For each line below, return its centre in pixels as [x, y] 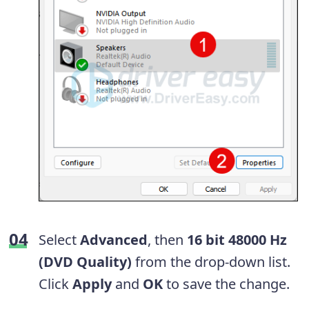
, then [167, 239]
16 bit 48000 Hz [237, 239]
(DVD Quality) [85, 261]
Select [59, 239]
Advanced [114, 239]
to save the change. [226, 283]
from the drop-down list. [211, 261]
